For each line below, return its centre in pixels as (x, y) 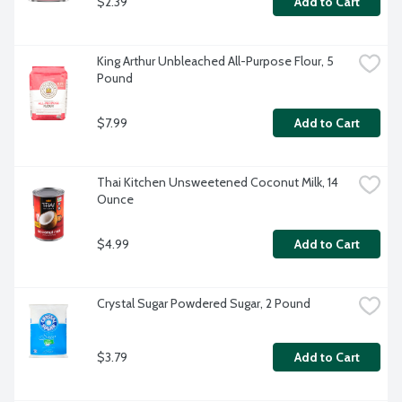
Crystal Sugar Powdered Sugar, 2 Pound (204, 304)
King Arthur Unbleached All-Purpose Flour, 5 (215, 61)
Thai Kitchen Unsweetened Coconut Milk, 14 (218, 183)
